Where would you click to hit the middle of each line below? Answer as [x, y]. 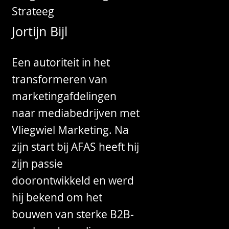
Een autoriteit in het [61, 63]
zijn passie [38, 164]
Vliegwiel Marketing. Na [71, 130]
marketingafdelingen [64, 96]
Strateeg [33, 12]
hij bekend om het [57, 198]
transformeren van [60, 79]
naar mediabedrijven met [76, 113]
